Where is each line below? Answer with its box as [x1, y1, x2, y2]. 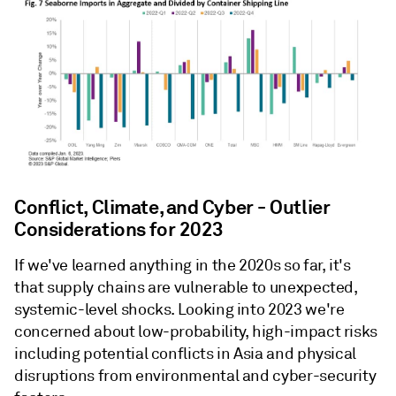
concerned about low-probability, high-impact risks [14, 321, 378, 341]
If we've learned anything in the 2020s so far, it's [14, 255, 351, 275]
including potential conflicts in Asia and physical [14, 343, 357, 363]
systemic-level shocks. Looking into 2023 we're [14, 299, 345, 319]
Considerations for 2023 [14, 216, 224, 241]
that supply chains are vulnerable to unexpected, [14, 277, 358, 297]
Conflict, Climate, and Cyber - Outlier [14, 194, 331, 219]
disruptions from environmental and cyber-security [14, 365, 377, 385]
